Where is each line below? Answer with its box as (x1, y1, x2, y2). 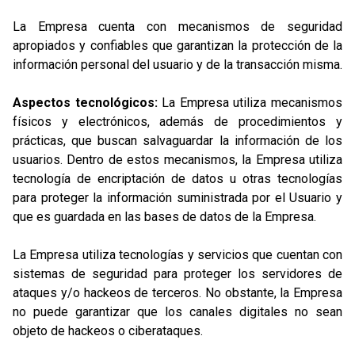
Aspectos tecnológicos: (13, 95, 158, 110)
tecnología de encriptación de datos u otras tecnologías (13, 171, 342, 186)
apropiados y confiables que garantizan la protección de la (13, 38, 342, 53)
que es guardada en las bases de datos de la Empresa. (13, 209, 316, 224)
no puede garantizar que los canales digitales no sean (13, 304, 342, 319)
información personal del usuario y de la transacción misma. (13, 57, 342, 72)
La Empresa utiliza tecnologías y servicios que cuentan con (13, 247, 342, 262)
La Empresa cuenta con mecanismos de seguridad (13, 19, 342, 34)
